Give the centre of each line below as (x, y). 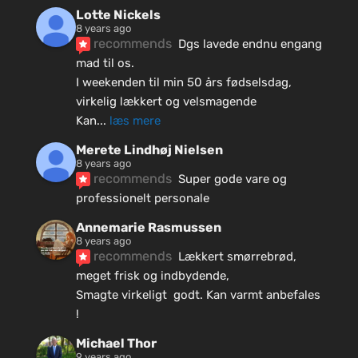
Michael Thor (116, 344)
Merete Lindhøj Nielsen (149, 150)
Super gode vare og (232, 179)
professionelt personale (142, 199)
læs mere (135, 121)
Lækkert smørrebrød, (237, 257)
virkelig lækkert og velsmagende (166, 102)
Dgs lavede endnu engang (250, 44)
